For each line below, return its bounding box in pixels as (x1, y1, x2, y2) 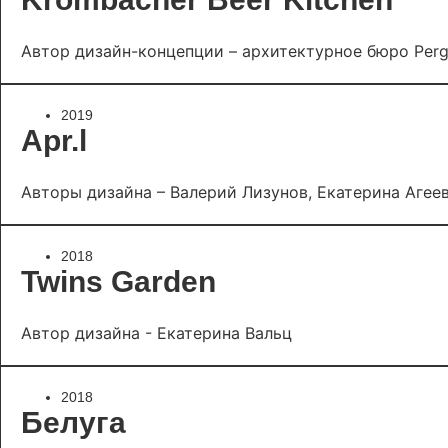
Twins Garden (21, 265, 216, 298)
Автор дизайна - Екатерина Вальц (21, 323, 292, 343)
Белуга (21, 406, 126, 439)
